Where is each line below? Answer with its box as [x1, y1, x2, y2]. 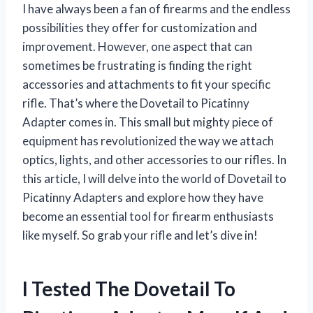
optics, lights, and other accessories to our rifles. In [22, 152, 286, 167]
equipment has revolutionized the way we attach [22, 133, 274, 148]
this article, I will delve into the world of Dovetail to [22, 170, 286, 186]
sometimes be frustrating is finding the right [22, 57, 252, 73]
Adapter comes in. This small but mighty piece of [22, 114, 273, 129]
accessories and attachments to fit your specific [22, 76, 270, 92]
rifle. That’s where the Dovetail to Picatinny [22, 95, 249, 110]
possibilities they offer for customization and [22, 20, 257, 35]
